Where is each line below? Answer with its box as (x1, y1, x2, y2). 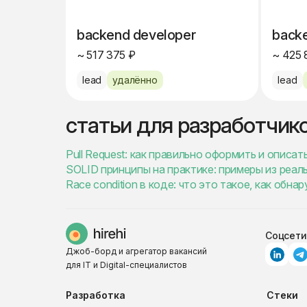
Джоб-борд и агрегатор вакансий (66, 246, 207, 256)
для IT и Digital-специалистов (66, 260, 187, 270)
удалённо (112, 74, 158, 86)
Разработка (66, 289, 125, 301)
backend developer (77, 27, 196, 43)
